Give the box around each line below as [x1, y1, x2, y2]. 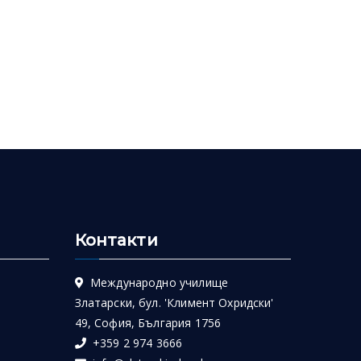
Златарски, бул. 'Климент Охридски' [74, 295, 274, 310]
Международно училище [83, 275, 228, 290]
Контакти [74, 230, 158, 250]
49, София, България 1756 [74, 315, 222, 330]
